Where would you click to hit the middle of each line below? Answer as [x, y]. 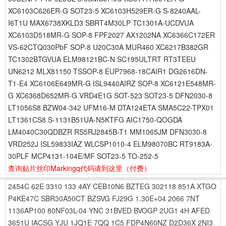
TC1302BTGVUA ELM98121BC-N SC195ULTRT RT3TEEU [102, 59]
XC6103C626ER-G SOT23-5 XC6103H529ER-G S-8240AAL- [104, 11]
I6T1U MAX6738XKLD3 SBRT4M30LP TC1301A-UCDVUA [101, 23]
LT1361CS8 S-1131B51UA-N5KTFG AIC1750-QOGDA [95, 120]
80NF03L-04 [67, 210]
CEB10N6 [108, 186]
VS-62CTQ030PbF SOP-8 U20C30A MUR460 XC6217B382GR [108, 47]
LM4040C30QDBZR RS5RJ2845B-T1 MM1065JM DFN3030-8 [107, 132]
